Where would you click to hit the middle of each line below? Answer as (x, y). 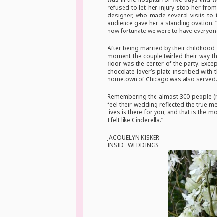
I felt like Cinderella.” (135, 120)
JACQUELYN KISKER (133, 138)
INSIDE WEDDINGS (133, 145)
